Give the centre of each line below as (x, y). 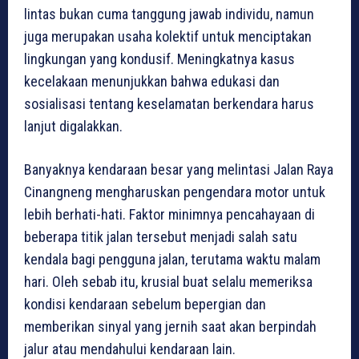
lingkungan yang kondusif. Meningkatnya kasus (159, 58)
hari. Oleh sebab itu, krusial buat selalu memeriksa (168, 281)
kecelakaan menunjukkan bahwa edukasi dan (152, 81)
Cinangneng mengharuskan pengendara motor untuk (175, 192)
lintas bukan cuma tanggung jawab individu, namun (169, 14)
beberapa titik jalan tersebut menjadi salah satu (161, 236)
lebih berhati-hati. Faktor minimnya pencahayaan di (169, 214)
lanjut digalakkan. (73, 126)
